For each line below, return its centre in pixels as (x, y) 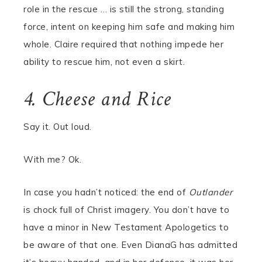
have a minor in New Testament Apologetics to (126, 227)
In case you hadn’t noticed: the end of (106, 192)
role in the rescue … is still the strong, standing (124, 9)
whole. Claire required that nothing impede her (123, 44)
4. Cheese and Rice (97, 99)
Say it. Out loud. (58, 127)
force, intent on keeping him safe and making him (129, 27)
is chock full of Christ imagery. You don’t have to (126, 210)
